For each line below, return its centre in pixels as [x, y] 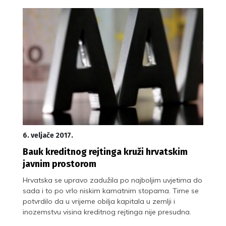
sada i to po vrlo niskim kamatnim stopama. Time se [111, 190]
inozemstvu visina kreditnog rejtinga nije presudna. [107, 212]
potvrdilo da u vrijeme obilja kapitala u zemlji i [99, 201]
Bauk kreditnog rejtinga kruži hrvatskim [105, 152]
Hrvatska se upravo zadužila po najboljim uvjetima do [112, 180]
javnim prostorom [60, 164]
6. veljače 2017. [48, 135]
